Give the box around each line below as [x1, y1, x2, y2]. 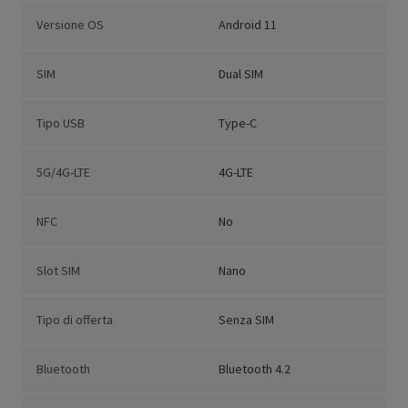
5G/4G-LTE [36, 164, 90, 181]
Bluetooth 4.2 [219, 361, 291, 378]
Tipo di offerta [36, 311, 113, 329]
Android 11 [219, 16, 277, 34]
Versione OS [36, 16, 104, 34]
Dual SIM [219, 66, 263, 83]
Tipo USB [36, 115, 85, 132]
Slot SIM [36, 262, 80, 280]
